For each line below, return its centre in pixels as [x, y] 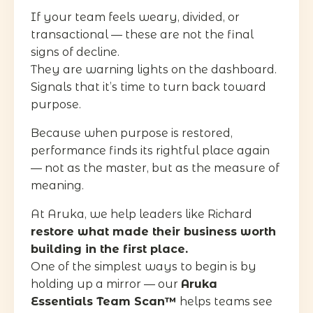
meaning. [57, 185]
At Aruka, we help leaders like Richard [141, 214]
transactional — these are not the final [142, 34]
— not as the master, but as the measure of [155, 168]
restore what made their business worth [153, 231]
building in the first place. [109, 249]
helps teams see [225, 301]
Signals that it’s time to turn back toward [148, 87]
